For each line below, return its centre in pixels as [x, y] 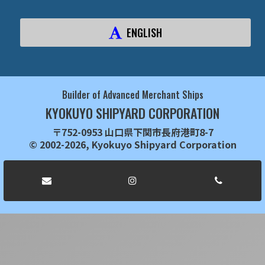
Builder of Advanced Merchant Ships [132, 94]
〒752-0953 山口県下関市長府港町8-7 [132, 132]
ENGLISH [144, 32]
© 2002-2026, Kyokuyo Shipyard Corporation [132, 144]
